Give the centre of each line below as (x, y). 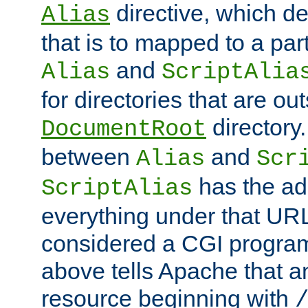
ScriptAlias (117, 189)
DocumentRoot (124, 130)
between (89, 157)
